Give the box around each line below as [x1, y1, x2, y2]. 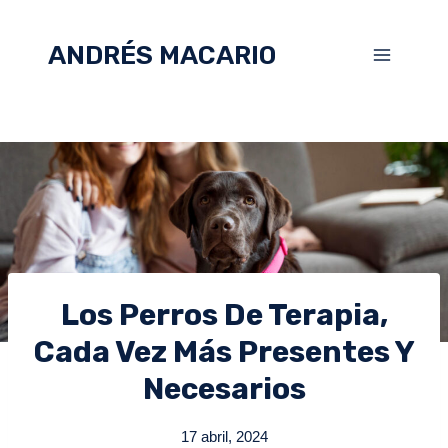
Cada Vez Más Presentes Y [33, 334, 415, 371]
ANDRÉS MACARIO [48, 39, 276, 71]
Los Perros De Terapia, [60, 297, 388, 334]
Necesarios [142, 371, 306, 408]
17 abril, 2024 [180, 428, 268, 446]
